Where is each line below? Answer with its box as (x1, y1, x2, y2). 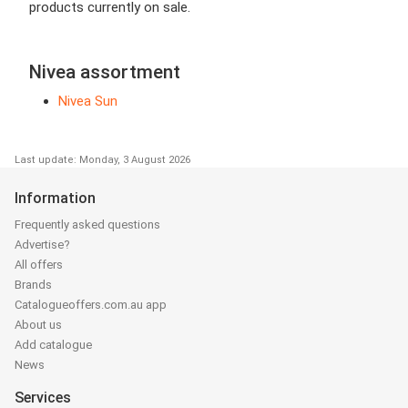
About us (15, 317, 62, 331)
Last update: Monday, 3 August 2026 (15, 153, 190, 166)
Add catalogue (15, 337, 92, 352)
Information (15, 189, 96, 207)
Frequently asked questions (15, 217, 160, 231)
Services (15, 388, 71, 406)
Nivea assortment (29, 60, 180, 83)
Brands (15, 277, 52, 291)
